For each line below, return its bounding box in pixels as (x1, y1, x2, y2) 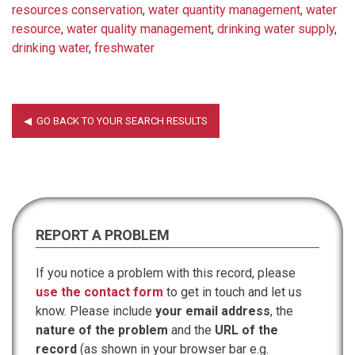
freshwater (94, 40, 155, 55)
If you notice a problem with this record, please (36, 265, 296, 281)
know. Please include (36, 303, 155, 319)
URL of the (215, 322, 278, 338)
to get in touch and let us (163, 284, 302, 300)
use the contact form (36, 284, 163, 300)
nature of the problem (36, 322, 168, 338)
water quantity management (148, 2, 300, 17)
